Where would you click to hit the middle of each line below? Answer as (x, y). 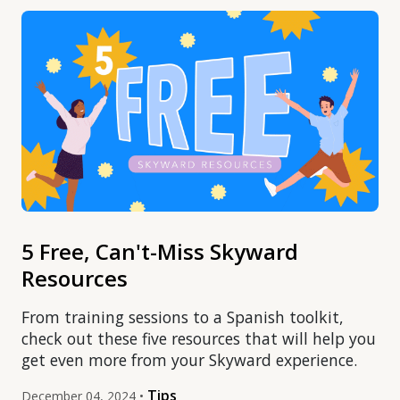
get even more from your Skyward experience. (189, 360)
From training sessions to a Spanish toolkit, (183, 317)
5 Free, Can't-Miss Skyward (160, 252)
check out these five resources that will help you (199, 339)
